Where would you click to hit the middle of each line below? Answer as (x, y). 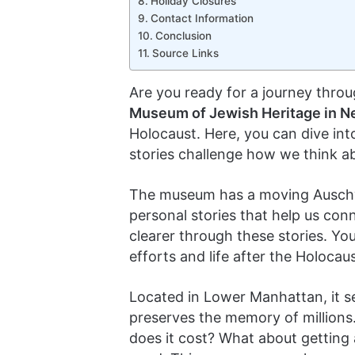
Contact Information (202, 18)
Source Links (185, 53)
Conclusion (183, 36)
